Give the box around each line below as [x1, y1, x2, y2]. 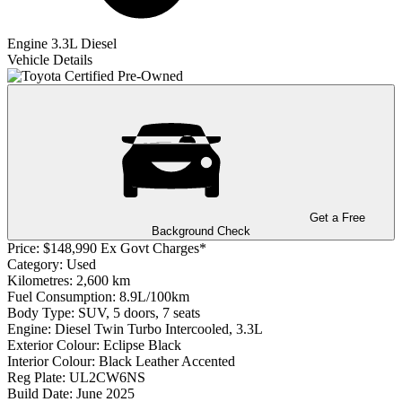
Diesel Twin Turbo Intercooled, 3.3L [55, 320, 263, 336]
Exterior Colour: [7, 336, 100, 353]
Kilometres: [7, 272, 73, 288]
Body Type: [7, 304, 74, 320]
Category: [7, 256, 63, 272]
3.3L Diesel [51, 35, 117, 51]
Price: [7, 240, 39, 256]
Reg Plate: [7, 369, 66, 385]
